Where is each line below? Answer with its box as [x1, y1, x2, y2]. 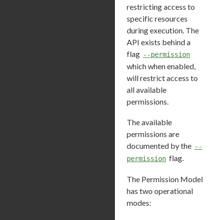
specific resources [127, 13, 188, 23]
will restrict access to [127, 73, 198, 82]
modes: [127, 197, 151, 207]
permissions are [127, 129, 179, 138]
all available [127, 84, 166, 94]
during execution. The [127, 25, 199, 35]
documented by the [127, 140, 193, 150]
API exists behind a [127, 37, 191, 47]
